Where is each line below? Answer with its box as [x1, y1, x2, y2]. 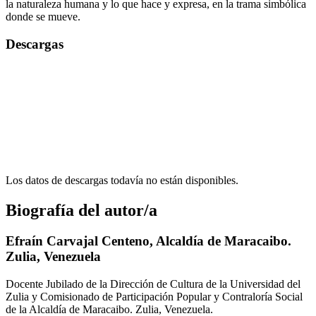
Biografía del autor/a [6, 200, 157, 219]
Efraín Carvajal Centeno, [6, 233, 156, 249]
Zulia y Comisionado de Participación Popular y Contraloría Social [6, 291, 303, 303]
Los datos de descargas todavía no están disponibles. [6, 174, 238, 186]
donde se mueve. [6, 11, 80, 23]
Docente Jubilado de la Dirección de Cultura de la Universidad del [6, 278, 300, 291]
